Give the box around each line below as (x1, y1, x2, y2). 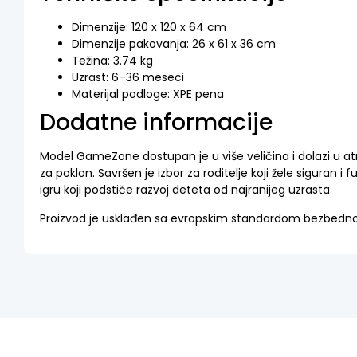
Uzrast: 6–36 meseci (72, 69, 184, 86)
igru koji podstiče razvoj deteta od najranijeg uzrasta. (40, 182, 332, 198)
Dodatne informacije (40, 107, 273, 139)
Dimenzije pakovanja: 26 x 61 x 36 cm (72, 36, 276, 53)
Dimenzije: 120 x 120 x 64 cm (72, 19, 226, 36)
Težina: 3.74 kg (72, 53, 153, 69)
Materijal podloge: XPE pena (72, 86, 224, 103)
